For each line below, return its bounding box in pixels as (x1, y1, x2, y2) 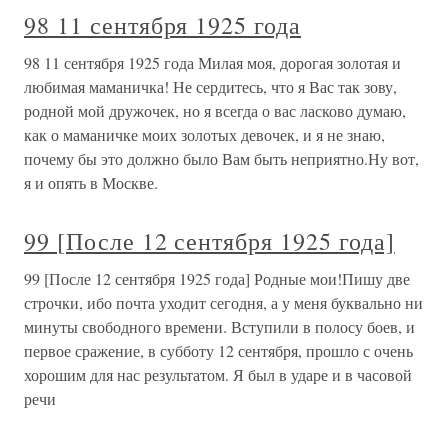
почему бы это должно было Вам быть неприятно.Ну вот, (24, 148, 419, 170)
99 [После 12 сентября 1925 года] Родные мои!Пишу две (24, 268, 410, 290)
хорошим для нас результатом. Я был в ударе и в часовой (24, 364, 412, 386)
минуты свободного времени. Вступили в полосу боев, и (24, 316, 415, 338)
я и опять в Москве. (24, 172, 158, 194)
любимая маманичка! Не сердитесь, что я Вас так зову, (24, 76, 397, 98)
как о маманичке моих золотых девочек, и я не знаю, (24, 124, 385, 146)
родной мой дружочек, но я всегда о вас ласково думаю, (24, 100, 406, 122)
